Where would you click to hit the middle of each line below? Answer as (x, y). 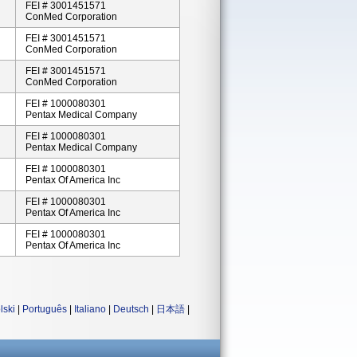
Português (45, 309)
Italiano (90, 309)
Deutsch (131, 309)
